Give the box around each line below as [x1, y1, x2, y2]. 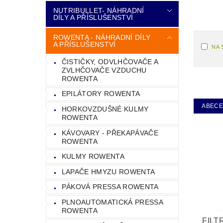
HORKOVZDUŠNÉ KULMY [61, 105, 149, 113]
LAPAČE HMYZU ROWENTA [61, 167, 155, 176]
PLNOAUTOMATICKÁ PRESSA [61, 198, 163, 206]
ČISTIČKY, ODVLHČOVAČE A [61, 57, 159, 66]
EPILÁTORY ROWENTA [61, 90, 140, 98]
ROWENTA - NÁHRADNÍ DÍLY [53, 33, 151, 41]
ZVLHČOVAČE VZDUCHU [61, 66, 147, 74]
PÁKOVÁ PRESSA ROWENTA [61, 183, 159, 191]
